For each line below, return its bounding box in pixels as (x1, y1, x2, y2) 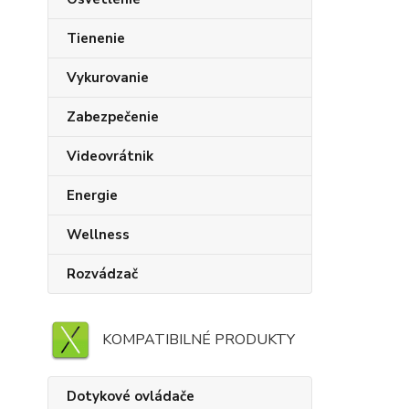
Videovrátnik (67, 147, 153, 165)
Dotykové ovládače (67, 387, 194, 405)
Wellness (67, 225, 130, 244)
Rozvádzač (67, 265, 138, 283)
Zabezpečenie (67, 108, 159, 126)
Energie (67, 186, 118, 204)
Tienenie (67, 29, 125, 47)
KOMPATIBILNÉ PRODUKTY (102, 330, 295, 350)
